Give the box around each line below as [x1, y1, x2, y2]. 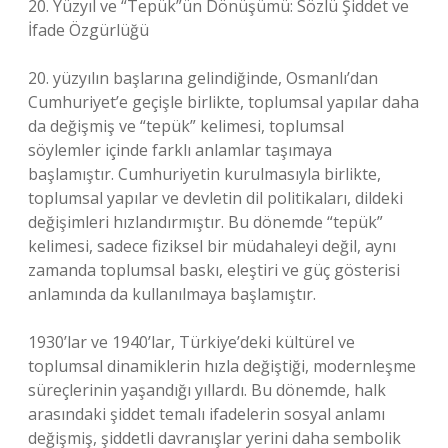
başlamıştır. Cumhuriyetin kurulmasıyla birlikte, [28, 163, 381, 185]
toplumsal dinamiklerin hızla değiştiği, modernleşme [28, 355, 416, 377]
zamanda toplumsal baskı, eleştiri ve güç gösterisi [28, 259, 400, 281]
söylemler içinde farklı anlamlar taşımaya [28, 139, 332, 161]
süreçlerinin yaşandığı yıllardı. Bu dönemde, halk [28, 379, 386, 401]
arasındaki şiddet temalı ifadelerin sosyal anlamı [28, 403, 385, 425]
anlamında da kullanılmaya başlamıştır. [28, 283, 316, 305]
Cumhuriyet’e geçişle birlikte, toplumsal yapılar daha [28, 91, 419, 113]
